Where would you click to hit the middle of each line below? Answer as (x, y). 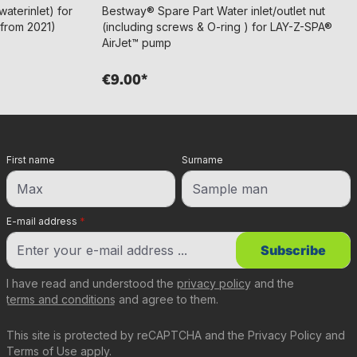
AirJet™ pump (137, 43)
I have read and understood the (92, 283)
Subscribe (293, 250)
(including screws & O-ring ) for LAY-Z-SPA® (217, 27)
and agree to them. (167, 299)
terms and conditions (61, 299)
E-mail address (43, 221)
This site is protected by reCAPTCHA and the (127, 335)
